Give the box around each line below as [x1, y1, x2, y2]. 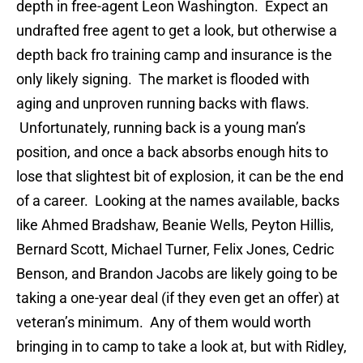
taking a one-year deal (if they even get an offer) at [16, 289, 340, 307]
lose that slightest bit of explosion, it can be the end [16, 168, 344, 186]
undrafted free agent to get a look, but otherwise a [16, 22, 337, 40]
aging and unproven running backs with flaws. [16, 95, 310, 113]
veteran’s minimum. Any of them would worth [16, 314, 311, 331]
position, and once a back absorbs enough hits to [16, 143, 328, 161]
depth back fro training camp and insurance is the [16, 46, 332, 64]
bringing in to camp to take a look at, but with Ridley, [16, 338, 347, 356]
